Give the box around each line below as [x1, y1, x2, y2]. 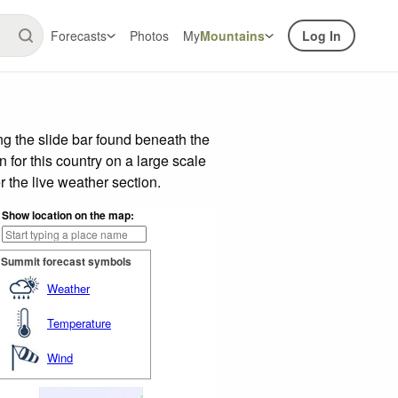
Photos [130, 27, 169, 44]
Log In [302, 27, 341, 44]
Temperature [47, 314, 111, 331]
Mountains [200, 27, 265, 44]
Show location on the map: [2, 206, 134, 223]
